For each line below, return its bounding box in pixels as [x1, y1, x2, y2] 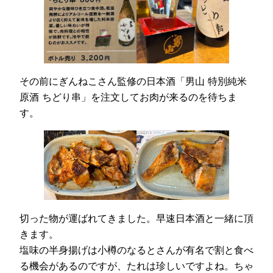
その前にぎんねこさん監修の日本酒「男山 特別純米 [19, 75, 247, 88]
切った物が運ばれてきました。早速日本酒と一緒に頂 [19, 211, 253, 224]
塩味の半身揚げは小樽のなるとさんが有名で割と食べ [19, 243, 253, 256]
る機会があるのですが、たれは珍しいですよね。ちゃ [19, 259, 253, 272]
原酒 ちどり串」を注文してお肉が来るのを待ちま [19, 91, 237, 104]
